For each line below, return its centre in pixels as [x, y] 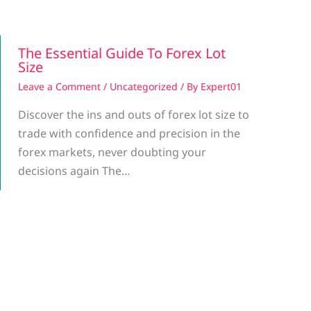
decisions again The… [74, 170]
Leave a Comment [59, 86]
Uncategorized [144, 86]
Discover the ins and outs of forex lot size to [134, 114]
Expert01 [221, 86]
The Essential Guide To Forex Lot [122, 53]
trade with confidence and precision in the [129, 133]
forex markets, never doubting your [112, 152]
